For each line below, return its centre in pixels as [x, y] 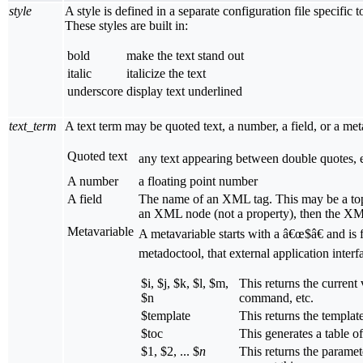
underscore [95, 92]
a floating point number [198, 181]
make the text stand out [185, 56]
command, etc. [276, 298]
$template [166, 316]
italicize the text [166, 74]
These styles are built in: [126, 26]
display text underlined [184, 92]
